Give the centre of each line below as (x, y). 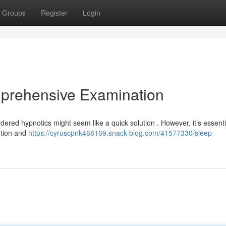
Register (54, 13)
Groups (14, 13)
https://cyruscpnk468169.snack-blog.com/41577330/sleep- (121, 133)
